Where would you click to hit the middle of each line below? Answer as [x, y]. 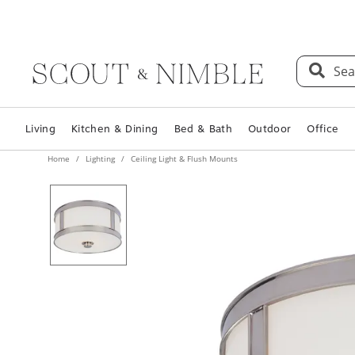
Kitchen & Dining [115, 129]
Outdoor [269, 129]
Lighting [100, 158]
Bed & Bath [203, 129]
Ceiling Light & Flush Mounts [183, 158]
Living [41, 129]
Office [323, 129]
